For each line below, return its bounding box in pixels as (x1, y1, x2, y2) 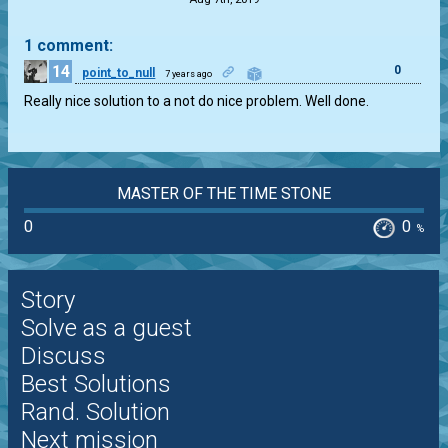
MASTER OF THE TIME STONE (116, 184, 331, 203)
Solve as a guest (20, 314, 192, 343)
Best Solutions (20, 370, 171, 399)
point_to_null (82, 65, 156, 80)
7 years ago (165, 68, 213, 79)
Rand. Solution (20, 398, 170, 427)
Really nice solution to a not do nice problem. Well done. (24, 93, 370, 109)
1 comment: (24, 36, 113, 56)
